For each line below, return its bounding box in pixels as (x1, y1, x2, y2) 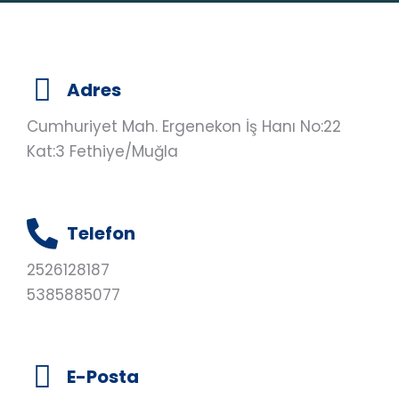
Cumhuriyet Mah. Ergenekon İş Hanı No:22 (27, 116, 341, 137)
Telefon (67, 220, 135, 246)
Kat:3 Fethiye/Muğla (27, 141, 178, 162)
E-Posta (67, 363, 139, 389)
